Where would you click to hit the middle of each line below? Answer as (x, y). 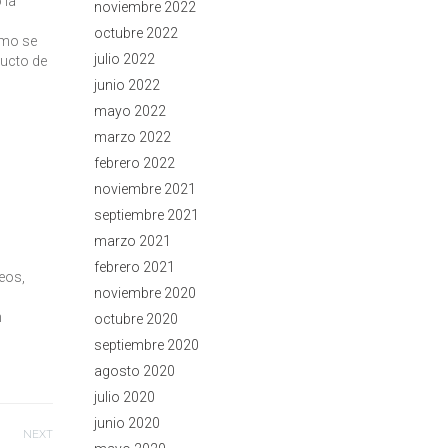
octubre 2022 (135, 32)
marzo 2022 (132, 136)
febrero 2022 (134, 162)
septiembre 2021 (146, 214)
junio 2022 (126, 84)
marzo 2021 (132, 240)
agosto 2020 (134, 370)
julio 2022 (124, 58)
